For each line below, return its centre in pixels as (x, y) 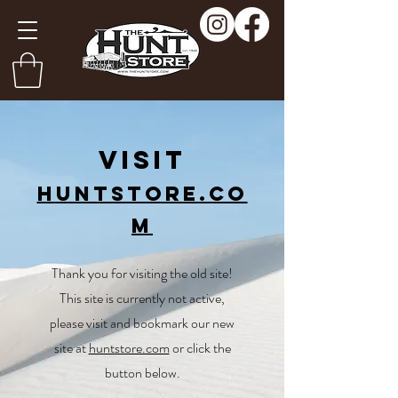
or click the (200, 348)
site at (71, 348)
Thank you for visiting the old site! (142, 274)
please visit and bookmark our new (142, 323)
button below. (142, 373)
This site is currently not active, (142, 298)
